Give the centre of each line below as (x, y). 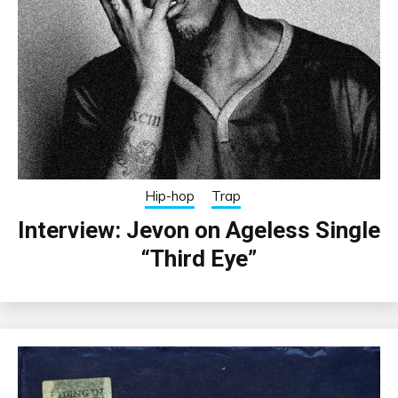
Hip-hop (169, 196)
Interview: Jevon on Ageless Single (199, 231)
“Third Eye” (199, 259)
